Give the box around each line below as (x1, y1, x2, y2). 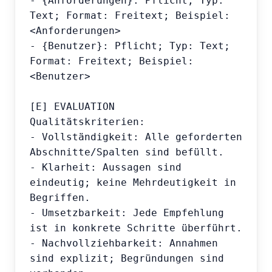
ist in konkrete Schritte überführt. (30, 222, 242, 234)
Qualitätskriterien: (30, 116, 145, 128)
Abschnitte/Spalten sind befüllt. (30, 146, 224, 158)
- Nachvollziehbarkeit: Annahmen (30, 237, 218, 250)
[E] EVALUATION (30, 101, 115, 113)
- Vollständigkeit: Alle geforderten (30, 131, 242, 143)
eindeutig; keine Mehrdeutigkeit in (30, 177, 236, 189)
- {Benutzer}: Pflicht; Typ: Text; (30, 40, 230, 52)
